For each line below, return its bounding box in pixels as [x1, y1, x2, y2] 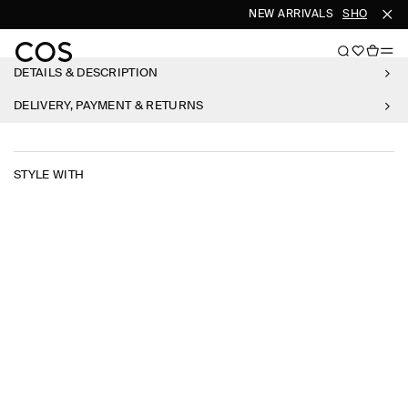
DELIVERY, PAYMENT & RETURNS [14, 100, 204, 112]
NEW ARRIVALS [244, 9, 330, 20]
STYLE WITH [14, 169, 85, 181]
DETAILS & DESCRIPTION [14, 67, 158, 79]
